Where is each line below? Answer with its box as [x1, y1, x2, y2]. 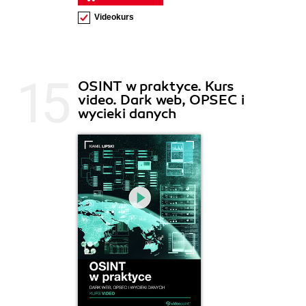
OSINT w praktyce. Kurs [78, 77, 234, 95]
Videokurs [94, 12, 134, 22]
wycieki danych [78, 105, 176, 122]
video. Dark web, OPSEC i [78, 91, 245, 109]
